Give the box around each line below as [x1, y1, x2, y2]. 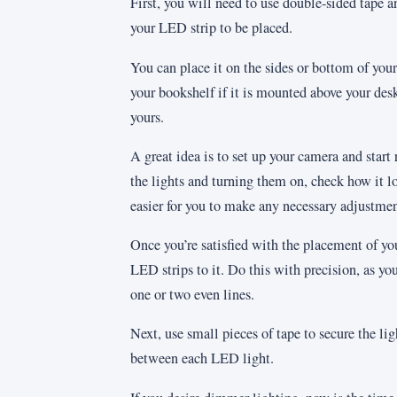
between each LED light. [130, 348, 274, 369]
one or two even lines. [130, 284, 254, 305]
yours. [130, 106, 164, 127]
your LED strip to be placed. [130, 18, 292, 38]
